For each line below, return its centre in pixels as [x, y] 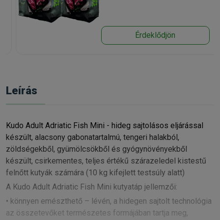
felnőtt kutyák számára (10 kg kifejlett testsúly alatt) [95, 172]
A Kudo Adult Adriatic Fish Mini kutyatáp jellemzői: [92, 187]
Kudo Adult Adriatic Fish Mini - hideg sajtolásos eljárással [105, 125]
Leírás [22, 90]
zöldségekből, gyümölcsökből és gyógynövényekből [96, 149]
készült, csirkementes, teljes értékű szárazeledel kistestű [106, 161]
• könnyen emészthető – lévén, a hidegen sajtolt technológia [109, 201]
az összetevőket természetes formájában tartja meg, [97, 213]
